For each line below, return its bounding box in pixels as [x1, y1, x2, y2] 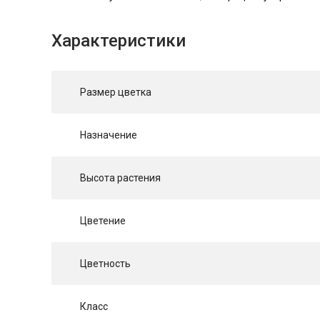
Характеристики [51, 31, 186, 51]
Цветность [80, 258, 131, 270]
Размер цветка [80, 86, 151, 99]
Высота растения [80, 172, 161, 184]
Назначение [80, 129, 137, 141]
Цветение [80, 215, 126, 227]
